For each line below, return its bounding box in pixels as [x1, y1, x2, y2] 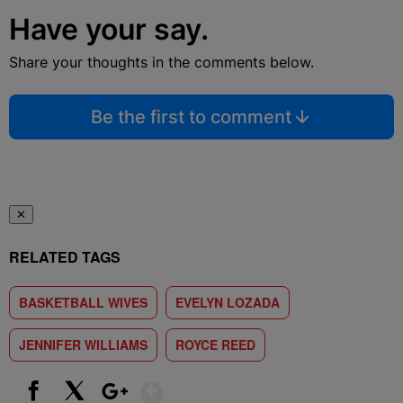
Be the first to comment [90, 106, 291, 128]
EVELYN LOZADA [175, 293, 280, 311]
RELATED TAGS [9, 246, 121, 267]
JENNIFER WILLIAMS [19, 336, 148, 354]
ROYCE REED [175, 336, 255, 354]
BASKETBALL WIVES [19, 293, 148, 311]
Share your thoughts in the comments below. [9, 53, 314, 71]
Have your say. [9, 12, 209, 47]
